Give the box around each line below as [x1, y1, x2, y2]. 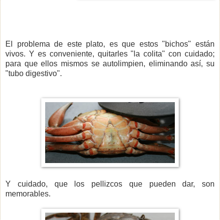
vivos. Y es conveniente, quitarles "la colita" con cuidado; [5, 49, 215, 58]
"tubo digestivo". [5, 69, 62, 78]
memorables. [5, 189, 51, 198]
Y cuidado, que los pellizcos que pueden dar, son [5, 179, 215, 188]
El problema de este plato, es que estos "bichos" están [5, 39, 215, 48]
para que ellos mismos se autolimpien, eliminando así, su [5, 59, 215, 68]
